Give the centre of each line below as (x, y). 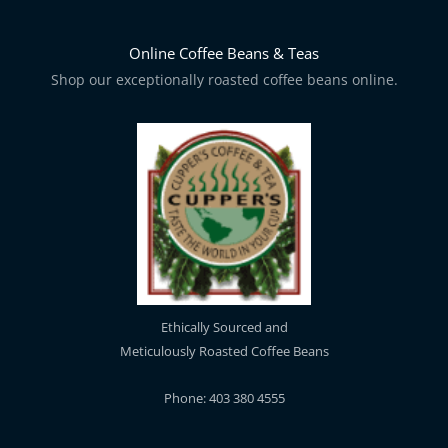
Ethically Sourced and (224, 326)
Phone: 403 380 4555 (224, 397)
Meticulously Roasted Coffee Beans (224, 350)
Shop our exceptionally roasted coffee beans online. (224, 80)
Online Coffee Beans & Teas (224, 53)
